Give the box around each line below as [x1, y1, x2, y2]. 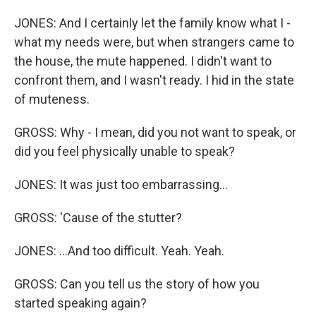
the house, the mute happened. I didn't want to [14, 54, 272, 68]
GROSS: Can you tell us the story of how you [14, 276, 260, 291]
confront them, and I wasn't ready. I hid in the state [14, 73, 294, 87]
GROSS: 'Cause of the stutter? [14, 210, 182, 225]
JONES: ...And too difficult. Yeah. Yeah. [14, 243, 224, 258]
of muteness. [14, 92, 90, 107]
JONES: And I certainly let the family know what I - [14, 16, 291, 30]
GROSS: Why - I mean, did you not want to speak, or [14, 125, 296, 140]
